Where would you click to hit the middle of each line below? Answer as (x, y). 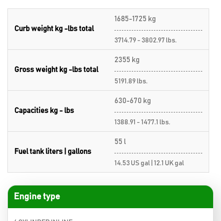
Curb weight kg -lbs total (54, 29)
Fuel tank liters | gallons (53, 152)
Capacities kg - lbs (44, 111)
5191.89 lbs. (131, 81)
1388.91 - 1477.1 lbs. (142, 122)
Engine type (37, 197)
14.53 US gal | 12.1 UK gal (149, 163)
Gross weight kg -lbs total (56, 70)
